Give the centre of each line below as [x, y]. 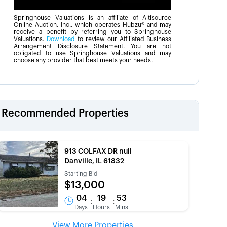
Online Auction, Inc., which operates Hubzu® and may [93, 25]
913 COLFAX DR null [98, 151]
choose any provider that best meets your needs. [83, 60]
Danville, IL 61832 [94, 161]
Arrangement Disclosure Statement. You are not [93, 46]
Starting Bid [81, 174]
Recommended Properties [65, 113]
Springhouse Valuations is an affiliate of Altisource [93, 17]
